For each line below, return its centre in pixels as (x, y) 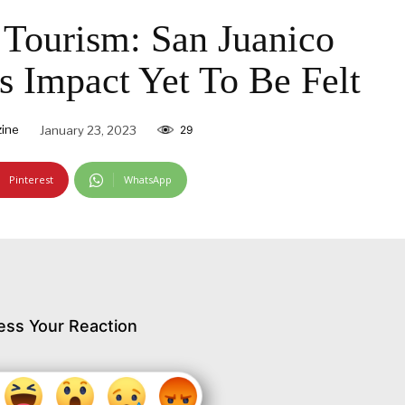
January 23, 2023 (88, 130)
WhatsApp (148, 179)
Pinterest (31, 179)
